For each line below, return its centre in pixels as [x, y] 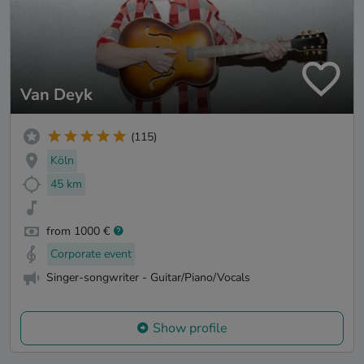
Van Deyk [56, 95]
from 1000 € [78, 231]
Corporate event [91, 254]
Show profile [190, 328]
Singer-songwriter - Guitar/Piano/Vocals [148, 278]
